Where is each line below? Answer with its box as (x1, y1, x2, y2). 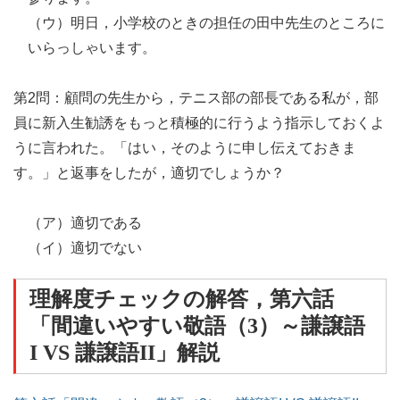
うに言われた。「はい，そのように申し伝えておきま (13, 140, 356, 156)
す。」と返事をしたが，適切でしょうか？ (13, 165, 285, 181)
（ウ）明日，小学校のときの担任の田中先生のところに (28, 15, 385, 31)
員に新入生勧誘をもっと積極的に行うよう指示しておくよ (13, 115, 385, 131)
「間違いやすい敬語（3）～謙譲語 (29, 314, 365, 338)
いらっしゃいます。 (28, 40, 156, 56)
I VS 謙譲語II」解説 (29, 341, 220, 365)
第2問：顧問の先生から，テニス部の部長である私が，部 (13, 90, 379, 106)
